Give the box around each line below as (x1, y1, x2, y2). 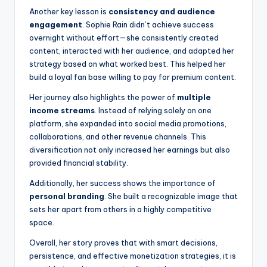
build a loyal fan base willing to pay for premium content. (29, 72, 236, 82)
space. (29, 218, 54, 228)
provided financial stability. (29, 158, 128, 168)
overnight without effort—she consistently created (29, 33, 219, 43)
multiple (177, 92, 211, 103)
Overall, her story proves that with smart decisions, (29, 238, 218, 248)
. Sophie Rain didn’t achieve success (82, 20, 214, 30)
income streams (29, 105, 95, 116)
